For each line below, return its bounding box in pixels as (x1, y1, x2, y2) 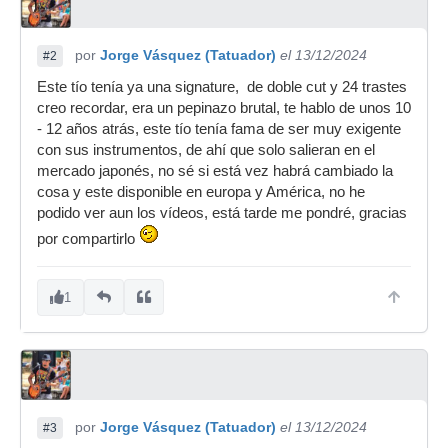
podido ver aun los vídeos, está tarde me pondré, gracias (37, 204, 407, 221)
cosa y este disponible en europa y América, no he (37, 183, 365, 200)
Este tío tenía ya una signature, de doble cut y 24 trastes (37, 78, 407, 95)
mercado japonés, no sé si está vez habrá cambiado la (37, 162, 393, 179)
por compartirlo (37, 230, 139, 247)
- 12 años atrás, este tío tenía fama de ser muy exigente (37, 120, 401, 137)
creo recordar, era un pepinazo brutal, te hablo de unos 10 (37, 99, 411, 116)
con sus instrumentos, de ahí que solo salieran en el (37, 141, 375, 158)
